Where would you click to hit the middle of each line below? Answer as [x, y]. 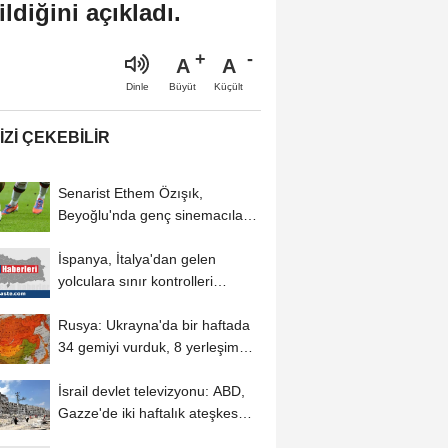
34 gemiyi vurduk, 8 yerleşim [148, 346]
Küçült [228, 86]
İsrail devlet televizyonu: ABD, [151, 390]
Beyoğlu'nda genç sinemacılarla [158, 214]
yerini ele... [92, 368]
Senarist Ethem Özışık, [130, 192]
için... [74, 434]
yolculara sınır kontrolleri [135, 280]
